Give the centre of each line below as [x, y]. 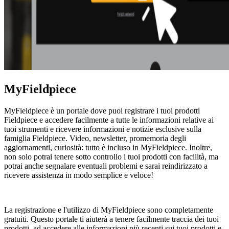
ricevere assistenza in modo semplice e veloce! [79, 175]
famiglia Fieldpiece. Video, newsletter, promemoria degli [95, 138]
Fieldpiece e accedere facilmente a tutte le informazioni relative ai [109, 120]
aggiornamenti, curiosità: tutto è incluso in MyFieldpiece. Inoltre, [108, 147]
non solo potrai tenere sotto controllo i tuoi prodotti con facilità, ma [111, 156]
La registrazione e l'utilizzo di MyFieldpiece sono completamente [109, 210]
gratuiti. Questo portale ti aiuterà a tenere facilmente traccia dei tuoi [111, 219]
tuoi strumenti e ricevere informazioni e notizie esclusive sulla [103, 129]
